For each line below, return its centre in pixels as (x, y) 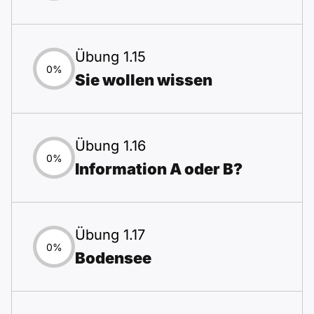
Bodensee (113, 258)
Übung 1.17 (110, 235)
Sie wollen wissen (144, 80)
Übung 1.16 (110, 146)
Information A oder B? (159, 169)
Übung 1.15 (110, 57)
